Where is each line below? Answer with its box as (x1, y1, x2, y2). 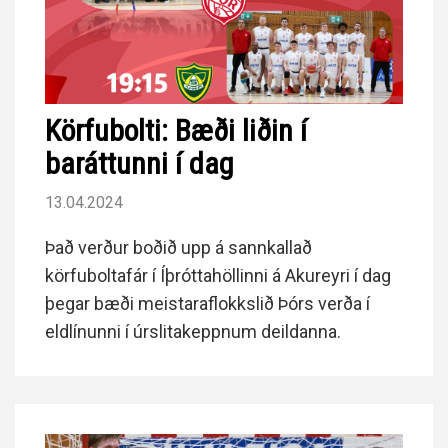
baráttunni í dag (45, 145, 234, 181)
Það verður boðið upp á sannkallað (45, 236, 312, 258)
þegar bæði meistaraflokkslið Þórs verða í (45, 292, 370, 314)
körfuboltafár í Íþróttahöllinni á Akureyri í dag (45, 264, 391, 286)
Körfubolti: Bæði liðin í (45, 112, 307, 148)
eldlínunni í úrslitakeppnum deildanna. (45, 320, 341, 342)
